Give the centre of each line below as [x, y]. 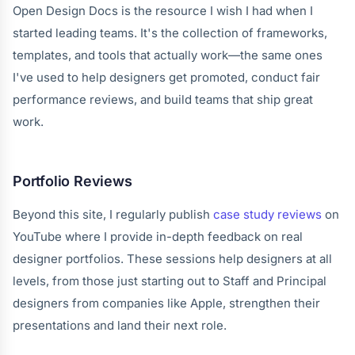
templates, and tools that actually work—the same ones [168, 55]
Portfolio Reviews [73, 181]
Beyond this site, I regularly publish [113, 214]
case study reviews [267, 214]
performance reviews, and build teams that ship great [163, 99]
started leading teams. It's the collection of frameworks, [170, 33]
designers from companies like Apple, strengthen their [166, 303]
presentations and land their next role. [120, 325]
